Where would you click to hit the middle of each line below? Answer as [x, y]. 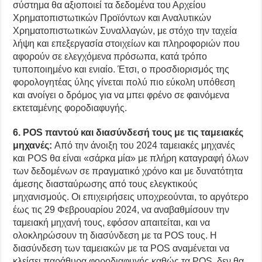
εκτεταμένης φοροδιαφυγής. [70, 108]
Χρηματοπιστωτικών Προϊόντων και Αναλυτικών [112, 18]
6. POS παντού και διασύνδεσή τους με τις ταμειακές [128, 132]
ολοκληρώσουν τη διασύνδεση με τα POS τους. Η [115, 235]
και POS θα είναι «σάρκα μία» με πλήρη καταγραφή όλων [131, 158]
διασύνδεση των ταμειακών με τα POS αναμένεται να [121, 248]
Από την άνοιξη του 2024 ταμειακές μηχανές [145, 145]
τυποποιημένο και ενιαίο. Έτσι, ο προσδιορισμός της [121, 69]
